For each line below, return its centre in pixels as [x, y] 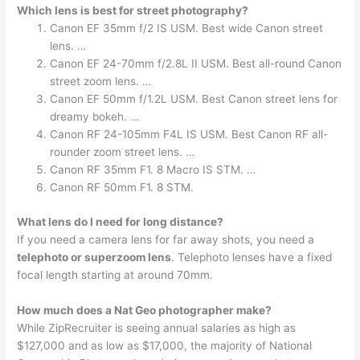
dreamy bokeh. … [95, 117]
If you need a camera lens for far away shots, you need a [166, 239]
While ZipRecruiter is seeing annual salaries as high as [157, 327]
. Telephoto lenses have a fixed [252, 257]
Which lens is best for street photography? [133, 11]
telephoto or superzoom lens [94, 257]
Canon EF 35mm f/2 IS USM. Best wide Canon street [187, 29]
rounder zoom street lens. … [123, 152]
